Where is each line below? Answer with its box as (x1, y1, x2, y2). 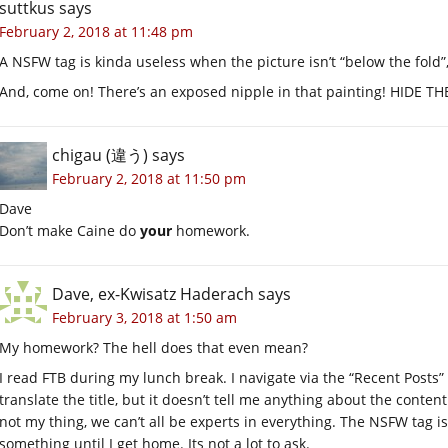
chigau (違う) (52, 143, 148, 166)
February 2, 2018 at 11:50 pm (52, 168, 246, 188)
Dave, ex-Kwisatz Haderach (52, 282, 254, 305)
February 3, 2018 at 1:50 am (52, 307, 237, 327)
